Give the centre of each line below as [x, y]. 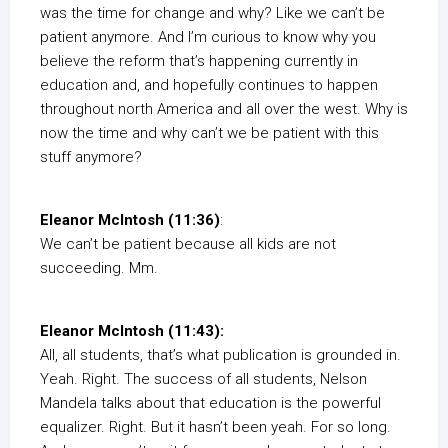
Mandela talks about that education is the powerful [210, 403]
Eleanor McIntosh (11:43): [132, 331]
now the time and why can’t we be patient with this [209, 133]
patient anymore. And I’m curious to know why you [208, 37]
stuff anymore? [91, 157]
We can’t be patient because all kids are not [188, 244]
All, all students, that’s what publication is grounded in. [220, 355]
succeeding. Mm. [99, 268]
